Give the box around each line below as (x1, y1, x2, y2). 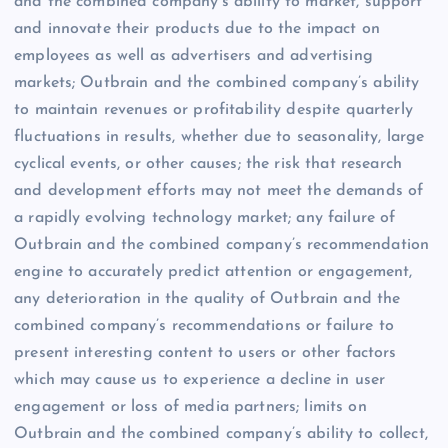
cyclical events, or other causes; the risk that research (14, 155, 402, 172)
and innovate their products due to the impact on (14, 20, 380, 37)
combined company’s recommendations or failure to (14, 317, 394, 334)
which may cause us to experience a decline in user (14, 371, 386, 388)
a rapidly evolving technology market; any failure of (14, 209, 396, 226)
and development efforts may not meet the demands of (14, 182, 424, 199)
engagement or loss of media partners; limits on (14, 398, 367, 415)
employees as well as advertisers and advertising (14, 47, 373, 64)
